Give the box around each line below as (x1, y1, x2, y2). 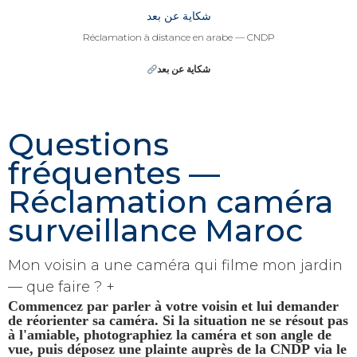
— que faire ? (8, 277, 106, 296)
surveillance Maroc (8, 212, 303, 250)
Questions (8, 126, 169, 164)
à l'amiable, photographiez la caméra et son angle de (8, 326, 331, 341)
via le (310, 340, 347, 355)
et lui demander (237, 297, 339, 312)
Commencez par (8, 297, 112, 312)
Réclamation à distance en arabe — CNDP (82, 31, 275, 44)
